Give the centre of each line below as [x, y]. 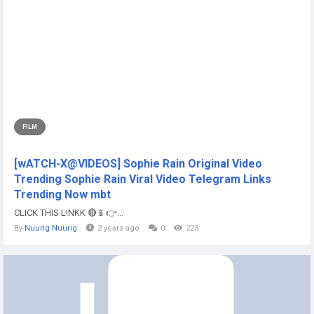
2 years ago [118, 228]
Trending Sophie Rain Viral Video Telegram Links [143, 179]
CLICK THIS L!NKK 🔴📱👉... [69, 213]
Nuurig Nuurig [51, 228]
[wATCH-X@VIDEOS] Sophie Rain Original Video [138, 164]
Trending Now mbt [62, 194]
